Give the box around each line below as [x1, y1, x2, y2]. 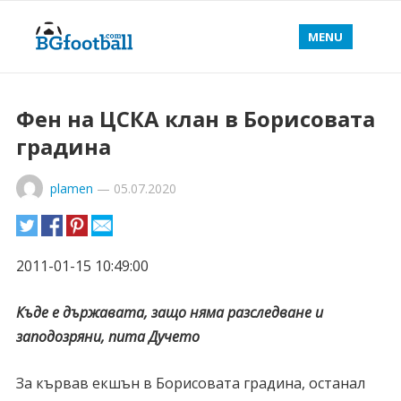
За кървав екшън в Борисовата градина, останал [15, 373, 365, 393]
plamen [49, 180, 93, 197]
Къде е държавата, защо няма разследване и [15, 303, 323, 322]
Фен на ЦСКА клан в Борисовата [15, 104, 375, 133]
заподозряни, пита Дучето [15, 327, 200, 346]
